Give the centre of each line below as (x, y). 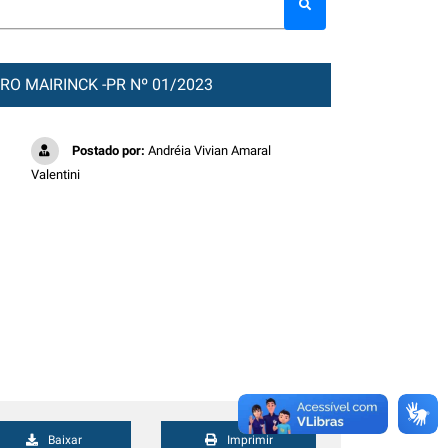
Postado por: (108, 150)
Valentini (55, 174)
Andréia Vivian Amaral (207, 150)
